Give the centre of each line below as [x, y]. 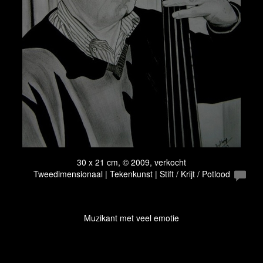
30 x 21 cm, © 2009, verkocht [131, 162]
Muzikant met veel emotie [131, 218]
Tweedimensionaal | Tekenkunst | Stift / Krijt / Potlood [131, 174]
